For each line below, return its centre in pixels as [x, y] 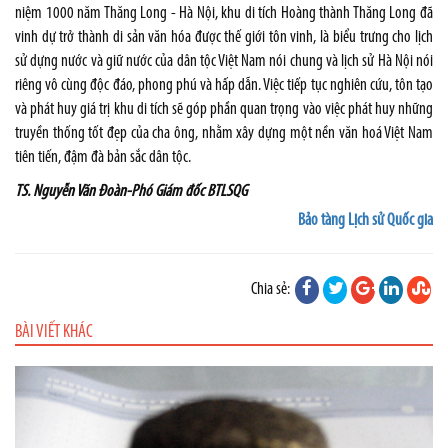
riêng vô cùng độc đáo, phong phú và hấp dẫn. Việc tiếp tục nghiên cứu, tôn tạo [224, 85]
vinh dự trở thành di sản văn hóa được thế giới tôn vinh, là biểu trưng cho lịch [224, 37]
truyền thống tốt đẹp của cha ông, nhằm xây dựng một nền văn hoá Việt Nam [224, 133]
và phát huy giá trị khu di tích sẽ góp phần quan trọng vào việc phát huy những [224, 109]
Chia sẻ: [272, 289]
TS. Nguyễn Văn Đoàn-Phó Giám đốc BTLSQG [131, 191]
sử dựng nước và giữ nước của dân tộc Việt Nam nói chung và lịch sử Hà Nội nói [224, 61]
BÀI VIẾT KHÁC [54, 332]
